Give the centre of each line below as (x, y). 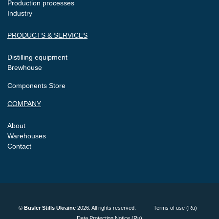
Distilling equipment (37, 57)
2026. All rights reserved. (106, 208)
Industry (20, 13)
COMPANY (24, 104)
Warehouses (27, 136)
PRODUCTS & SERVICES (47, 35)
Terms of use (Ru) (175, 208)
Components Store (36, 86)
